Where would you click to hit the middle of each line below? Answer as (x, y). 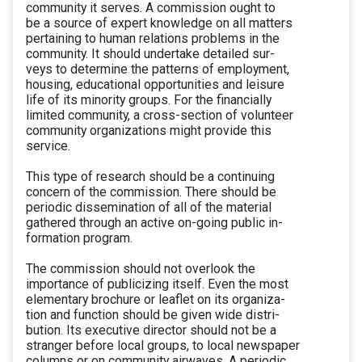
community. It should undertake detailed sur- (150, 54)
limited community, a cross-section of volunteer (160, 116)
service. (48, 146)
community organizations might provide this (149, 131)
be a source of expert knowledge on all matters (159, 23)
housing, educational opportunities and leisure (155, 85)
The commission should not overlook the (141, 269)
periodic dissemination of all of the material (149, 208)
